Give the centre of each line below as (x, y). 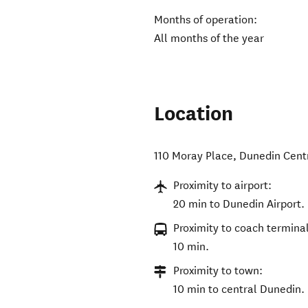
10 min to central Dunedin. (239, 289)
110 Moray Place (194, 156)
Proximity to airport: (223, 186)
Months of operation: (206, 20)
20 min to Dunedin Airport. (239, 204)
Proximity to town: (218, 271)
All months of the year (209, 38)
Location (194, 114)
